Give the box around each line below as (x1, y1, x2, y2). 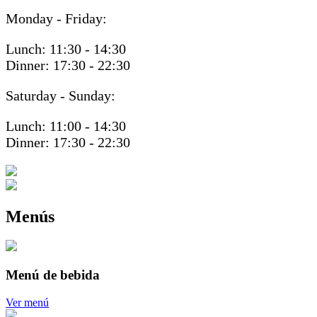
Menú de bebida (6, 267, 100, 283)
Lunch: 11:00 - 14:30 (6, 117, 126, 134)
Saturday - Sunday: (6, 87, 115, 103)
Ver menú (6, 296, 49, 309)
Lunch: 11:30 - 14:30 (6, 40, 126, 57)
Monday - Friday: (6, 10, 107, 26)
